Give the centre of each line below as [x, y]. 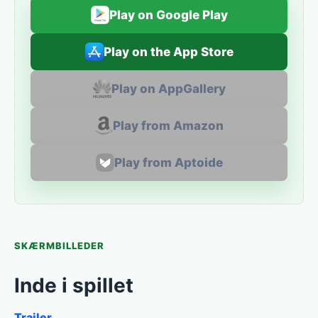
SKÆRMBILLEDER [60, 246]
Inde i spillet [74, 285]
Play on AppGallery [168, 89]
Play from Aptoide [168, 163]
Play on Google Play [168, 15]
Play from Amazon [168, 126]
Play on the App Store [168, 52]
